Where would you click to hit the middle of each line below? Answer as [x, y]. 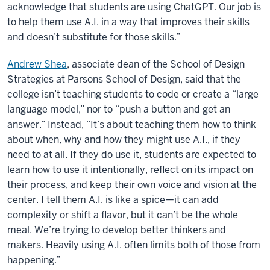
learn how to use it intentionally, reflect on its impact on [130, 170]
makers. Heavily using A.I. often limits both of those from [134, 245]
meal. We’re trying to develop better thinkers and [117, 230]
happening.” [34, 260]
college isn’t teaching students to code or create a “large [133, 95]
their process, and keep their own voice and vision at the [132, 185]
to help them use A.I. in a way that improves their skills [128, 22]
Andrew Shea [37, 64]
